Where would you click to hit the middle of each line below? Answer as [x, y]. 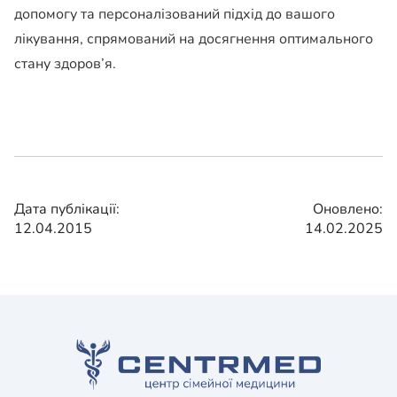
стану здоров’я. [65, 63]
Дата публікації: [67, 209]
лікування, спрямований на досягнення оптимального [194, 39]
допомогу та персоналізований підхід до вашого [175, 14]
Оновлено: [348, 209]
